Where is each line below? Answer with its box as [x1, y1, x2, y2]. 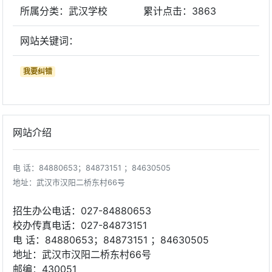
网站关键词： [20, 35, 78, 47]
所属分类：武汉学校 [20, 5, 107, 17]
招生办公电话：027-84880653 [13, 205, 154, 217]
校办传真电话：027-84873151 [13, 219, 147, 231]
